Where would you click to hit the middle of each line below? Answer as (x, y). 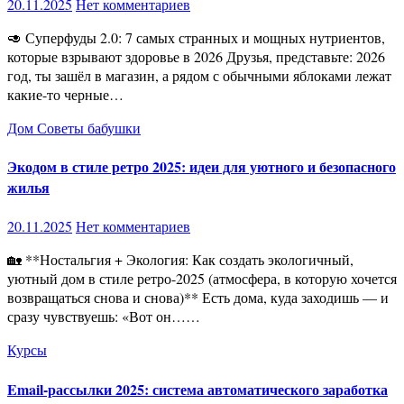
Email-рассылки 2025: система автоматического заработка (197, 389)
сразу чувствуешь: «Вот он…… (104, 317)
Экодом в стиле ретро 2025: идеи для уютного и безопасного (202, 167)
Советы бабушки (89, 127)
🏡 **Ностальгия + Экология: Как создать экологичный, (14, 260)
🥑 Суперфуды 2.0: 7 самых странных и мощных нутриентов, (14, 37)
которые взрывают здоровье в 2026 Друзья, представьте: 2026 (196, 56)
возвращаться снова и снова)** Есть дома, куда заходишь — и (198, 298)
